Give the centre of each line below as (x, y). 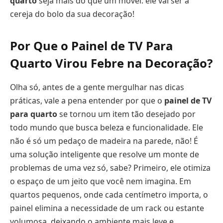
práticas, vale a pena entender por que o (87, 100)
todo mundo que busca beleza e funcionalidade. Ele (107, 127)
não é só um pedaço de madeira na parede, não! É (104, 141)
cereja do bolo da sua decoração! (72, 14)
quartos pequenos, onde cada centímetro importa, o (109, 194)
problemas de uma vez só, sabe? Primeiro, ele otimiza (110, 167)
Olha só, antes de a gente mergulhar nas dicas (97, 87)
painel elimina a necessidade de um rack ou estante (107, 208)
